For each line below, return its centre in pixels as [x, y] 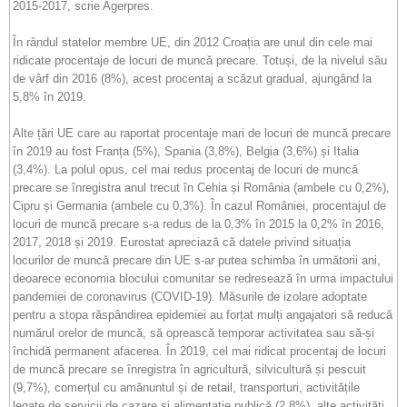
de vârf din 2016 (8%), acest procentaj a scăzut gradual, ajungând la [192, 79]
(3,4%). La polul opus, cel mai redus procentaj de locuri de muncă [185, 169]
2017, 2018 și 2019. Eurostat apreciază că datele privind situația [182, 242]
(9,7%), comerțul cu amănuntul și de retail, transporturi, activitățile [186, 387]
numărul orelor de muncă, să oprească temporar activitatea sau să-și [194, 333]
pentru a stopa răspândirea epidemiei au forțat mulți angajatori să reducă [203, 315]
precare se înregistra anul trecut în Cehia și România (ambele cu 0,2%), [201, 188]
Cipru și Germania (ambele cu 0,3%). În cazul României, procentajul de [199, 206]
